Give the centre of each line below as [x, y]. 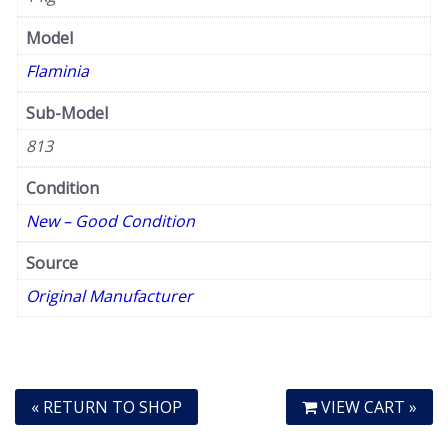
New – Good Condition [110, 221]
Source [52, 263]
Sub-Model [67, 113]
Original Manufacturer [109, 296]
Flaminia [57, 71]
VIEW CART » [367, 407]
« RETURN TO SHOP [106, 407]
